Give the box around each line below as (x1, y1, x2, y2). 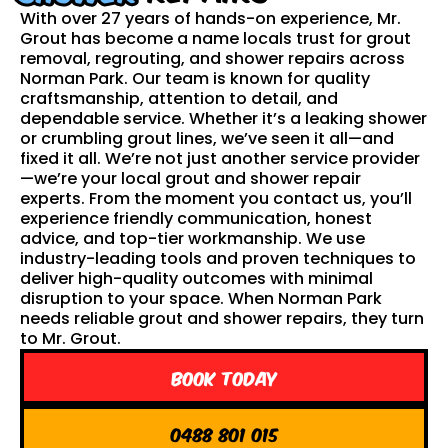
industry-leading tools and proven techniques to (20, 247, 416, 270)
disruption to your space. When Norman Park (20, 287, 382, 310)
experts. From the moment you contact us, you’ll (20, 187, 412, 210)
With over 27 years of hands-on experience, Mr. (20, 7, 401, 30)
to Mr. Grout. (20, 327, 121, 350)
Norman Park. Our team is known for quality (20, 67, 370, 90)
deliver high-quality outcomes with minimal (20, 267, 373, 290)
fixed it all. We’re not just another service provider (20, 147, 420, 170)
